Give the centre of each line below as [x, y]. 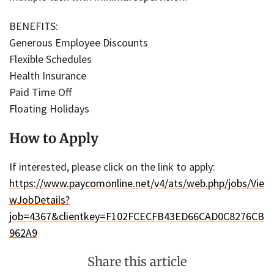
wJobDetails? [39, 199]
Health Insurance [48, 76]
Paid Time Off [40, 92]
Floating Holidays [49, 109]
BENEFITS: [34, 26]
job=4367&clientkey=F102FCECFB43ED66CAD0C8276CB [137, 216]
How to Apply [54, 138]
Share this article [137, 261]
